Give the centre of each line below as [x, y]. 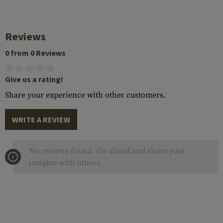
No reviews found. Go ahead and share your [107, 151]
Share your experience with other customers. [85, 95]
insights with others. [66, 163]
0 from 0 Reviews [35, 53]
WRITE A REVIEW [41, 119]
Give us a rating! [34, 79]
